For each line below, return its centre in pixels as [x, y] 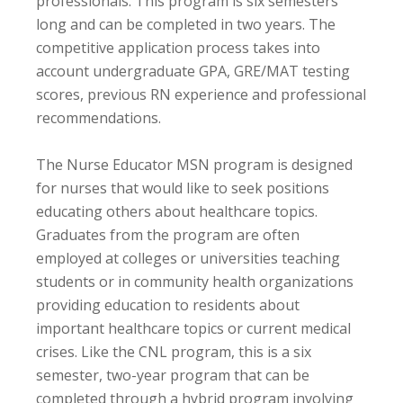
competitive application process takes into [178, 47]
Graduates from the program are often [168, 234]
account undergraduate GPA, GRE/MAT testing [193, 71]
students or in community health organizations [195, 281]
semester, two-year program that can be [173, 375]
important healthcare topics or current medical [193, 328]
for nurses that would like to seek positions [183, 188]
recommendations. [99, 117]
